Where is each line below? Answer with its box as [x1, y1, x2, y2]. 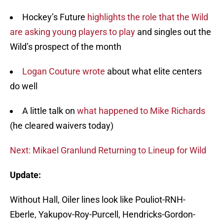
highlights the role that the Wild [87, 12, 208, 23]
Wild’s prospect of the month [10, 41, 121, 52]
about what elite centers [105, 66, 202, 77]
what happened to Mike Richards [77, 106, 205, 116]
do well [10, 81, 37, 92]
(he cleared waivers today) [10, 120, 113, 131]
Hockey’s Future [22, 12, 87, 23]
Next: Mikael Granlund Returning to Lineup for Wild [10, 145, 206, 156]
